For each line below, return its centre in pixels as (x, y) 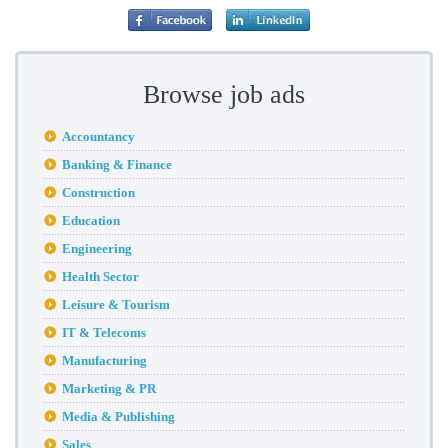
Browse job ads (224, 94)
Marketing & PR (109, 388)
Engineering (97, 248)
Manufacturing (104, 360)
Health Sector (100, 276)
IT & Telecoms (104, 332)
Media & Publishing (118, 416)
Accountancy (98, 136)
